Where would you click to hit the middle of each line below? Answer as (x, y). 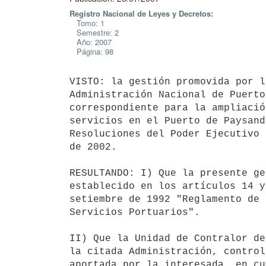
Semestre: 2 (94, 32)
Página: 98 (91, 51)
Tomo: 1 (87, 23)
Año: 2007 (91, 42)
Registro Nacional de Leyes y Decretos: (141, 13)
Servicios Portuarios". (135, 212)
